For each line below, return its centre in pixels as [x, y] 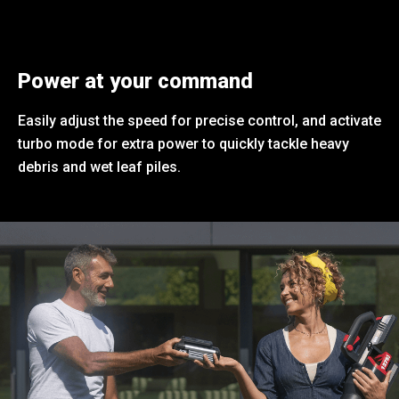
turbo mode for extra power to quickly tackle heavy [183, 144]
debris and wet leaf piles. [99, 167]
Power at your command [135, 81]
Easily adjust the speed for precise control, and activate [199, 121]
